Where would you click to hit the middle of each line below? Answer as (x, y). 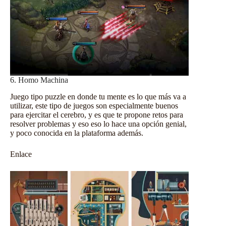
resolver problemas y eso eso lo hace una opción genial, (98, 124)
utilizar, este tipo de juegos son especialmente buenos (94, 105)
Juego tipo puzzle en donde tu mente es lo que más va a (98, 96)
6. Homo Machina (39, 80)
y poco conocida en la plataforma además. (77, 133)
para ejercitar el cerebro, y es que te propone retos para (97, 115)
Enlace (21, 154)
